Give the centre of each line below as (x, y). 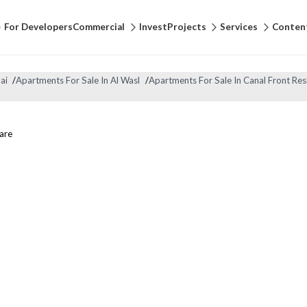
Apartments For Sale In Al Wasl (78, 81)
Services (239, 27)
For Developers (38, 27)
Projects (186, 27)
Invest (153, 27)
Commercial (98, 27)
